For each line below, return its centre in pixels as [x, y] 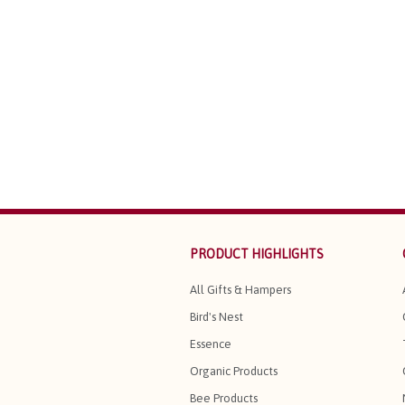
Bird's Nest [217, 316]
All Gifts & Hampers [240, 289]
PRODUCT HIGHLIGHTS [257, 254]
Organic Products [234, 371]
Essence [211, 344]
